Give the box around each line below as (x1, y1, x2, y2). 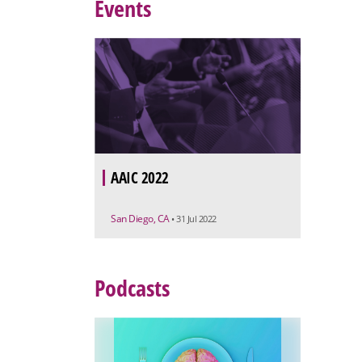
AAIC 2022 (111, 167, 169, 189)
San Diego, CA (111, 212, 171, 226)
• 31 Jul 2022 (171, 213, 217, 225)
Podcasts (95, 272, 170, 304)
